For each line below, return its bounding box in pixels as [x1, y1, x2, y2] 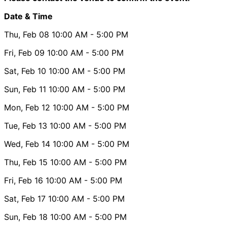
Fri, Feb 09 [4, 47, 45, 58]
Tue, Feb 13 [4, 120, 47, 131]
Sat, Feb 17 [4, 193, 46, 204]
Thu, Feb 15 [4, 157, 48, 167]
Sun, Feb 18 [4, 211, 48, 222]
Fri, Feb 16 [4, 175, 43, 185]
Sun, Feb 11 [4, 84, 46, 94]
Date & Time [4, 11, 53, 21]
